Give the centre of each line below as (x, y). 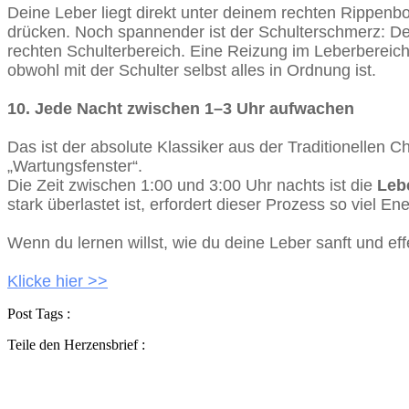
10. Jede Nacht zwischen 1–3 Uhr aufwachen (181, 108)
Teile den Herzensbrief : (76, 344)
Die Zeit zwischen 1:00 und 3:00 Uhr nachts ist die (190, 185)
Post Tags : (39, 313)
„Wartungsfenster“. (75, 166)
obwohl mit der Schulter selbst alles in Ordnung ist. (192, 70)
